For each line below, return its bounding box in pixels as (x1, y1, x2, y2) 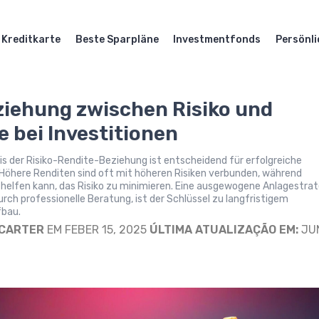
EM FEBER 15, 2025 (44, 223, 150, 236)
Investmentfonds (173, 33, 261, 46)
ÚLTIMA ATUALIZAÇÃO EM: (150, 223, 299, 236)
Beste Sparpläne (75, 33, 159, 46)
